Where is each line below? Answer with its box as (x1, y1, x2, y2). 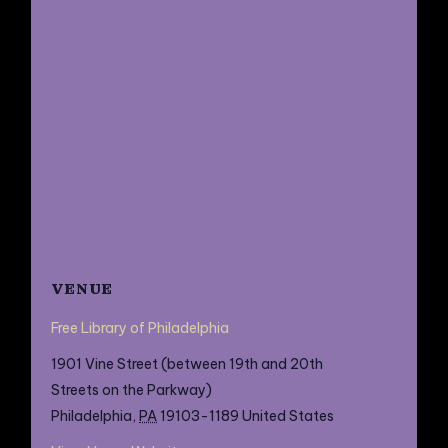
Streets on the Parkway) (51, 381, 213, 399)
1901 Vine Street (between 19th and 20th (51, 355, 324, 373)
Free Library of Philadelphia (51, 319, 230, 337)
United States (242, 407, 335, 425)
